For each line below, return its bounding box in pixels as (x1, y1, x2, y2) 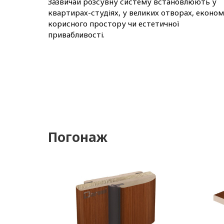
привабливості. (48, 29, 104, 39)
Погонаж (48, 128, 107, 146)
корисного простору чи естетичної (48, 18, 179, 28)
